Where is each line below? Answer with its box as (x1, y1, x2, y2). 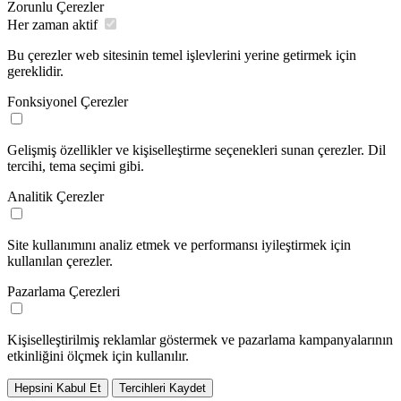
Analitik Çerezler (7, 188, 104, 204)
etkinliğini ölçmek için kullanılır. (7, 347, 189, 363)
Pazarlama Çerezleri (7, 283, 120, 299)
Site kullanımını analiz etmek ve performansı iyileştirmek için (7, 236, 351, 252)
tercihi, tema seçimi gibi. (7, 158, 144, 174)
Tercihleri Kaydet (119, 380, 206, 395)
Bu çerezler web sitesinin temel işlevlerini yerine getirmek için (7, 47, 356, 63)
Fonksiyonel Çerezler (7, 93, 128, 109)
